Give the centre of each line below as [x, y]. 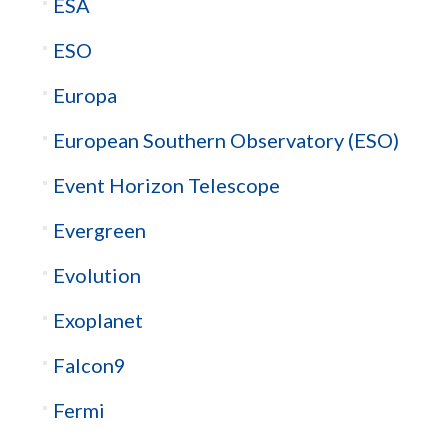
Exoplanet [97, 320]
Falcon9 [89, 365]
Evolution [96, 275]
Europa [84, 95]
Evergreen [99, 230]
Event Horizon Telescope [166, 185]
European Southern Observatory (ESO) [225, 140]
